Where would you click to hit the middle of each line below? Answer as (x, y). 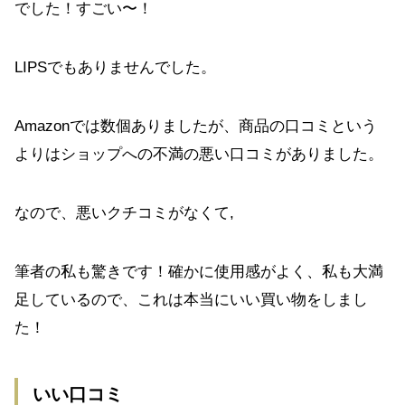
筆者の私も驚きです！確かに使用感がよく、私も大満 (199, 271)
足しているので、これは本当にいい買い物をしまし (191, 299)
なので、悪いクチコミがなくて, (124, 212)
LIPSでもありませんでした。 (115, 67)
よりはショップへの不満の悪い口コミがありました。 (199, 154)
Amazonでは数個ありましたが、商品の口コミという (196, 126)
